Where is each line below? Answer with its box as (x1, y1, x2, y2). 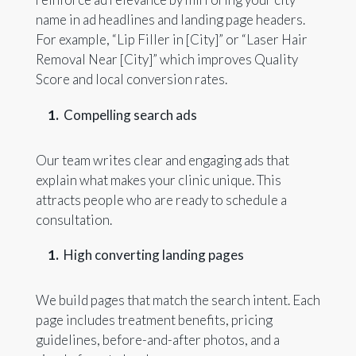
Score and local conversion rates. (35, 71, 227, 88)
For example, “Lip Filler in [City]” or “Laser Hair (35, 31, 308, 48)
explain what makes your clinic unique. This (35, 171, 281, 188)
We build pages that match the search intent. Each (35, 292, 320, 309)
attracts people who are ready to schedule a (35, 191, 287, 208)
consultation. (35, 211, 112, 228)
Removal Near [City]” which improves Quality (35, 51, 298, 68)
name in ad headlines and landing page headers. (35, 11, 305, 29)
